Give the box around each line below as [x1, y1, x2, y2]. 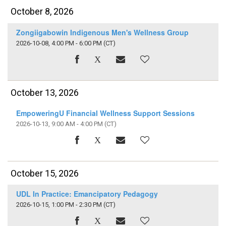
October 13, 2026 [11, 87, 79, 98]
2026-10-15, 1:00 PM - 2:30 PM [16, 201, 102, 209]
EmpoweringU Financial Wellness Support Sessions [16, 108, 195, 119]
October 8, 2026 [11, 6, 74, 17]
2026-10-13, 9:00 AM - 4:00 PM [16, 120, 103, 128]
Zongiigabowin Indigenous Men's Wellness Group [16, 27, 189, 37]
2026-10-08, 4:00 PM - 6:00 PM [16, 39, 102, 47]
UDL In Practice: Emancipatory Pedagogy [16, 189, 158, 199]
